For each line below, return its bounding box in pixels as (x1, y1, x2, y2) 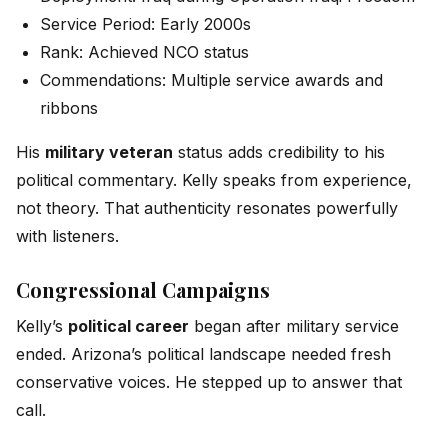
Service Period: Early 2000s (40, 13, 251, 34)
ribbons (40, 97, 98, 118)
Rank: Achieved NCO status (40, 41, 249, 62)
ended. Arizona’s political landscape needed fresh (16, 343, 391, 364)
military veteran (45, 141, 173, 162)
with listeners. (16, 225, 119, 246)
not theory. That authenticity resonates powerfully (16, 197, 398, 218)
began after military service (189, 315, 399, 336)
